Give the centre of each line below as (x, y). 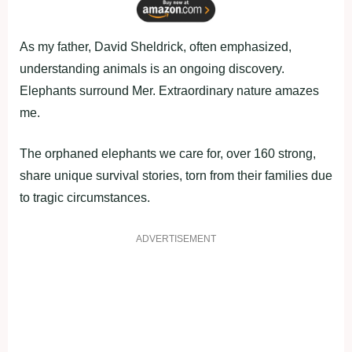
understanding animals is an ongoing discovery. (152, 69)
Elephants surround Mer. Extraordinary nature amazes (169, 91)
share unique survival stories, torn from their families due (176, 176)
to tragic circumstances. (85, 198)
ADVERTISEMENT (176, 239)
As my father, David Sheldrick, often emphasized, (156, 47)
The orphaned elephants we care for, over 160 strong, (168, 154)
